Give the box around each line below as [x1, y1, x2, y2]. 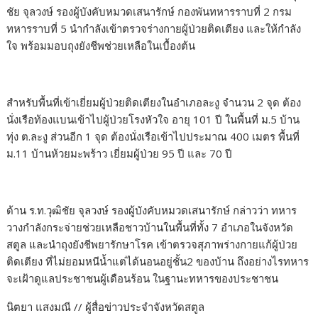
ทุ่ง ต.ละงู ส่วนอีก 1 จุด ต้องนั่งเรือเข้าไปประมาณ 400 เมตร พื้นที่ [6, 129, 300, 144]
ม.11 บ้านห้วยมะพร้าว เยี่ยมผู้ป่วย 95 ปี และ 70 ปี [6, 146, 233, 161]
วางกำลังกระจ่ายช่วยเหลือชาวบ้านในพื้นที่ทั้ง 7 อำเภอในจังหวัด [6, 220, 294, 235]
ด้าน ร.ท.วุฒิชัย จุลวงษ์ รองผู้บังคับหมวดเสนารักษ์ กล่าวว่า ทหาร [6, 203, 297, 218]
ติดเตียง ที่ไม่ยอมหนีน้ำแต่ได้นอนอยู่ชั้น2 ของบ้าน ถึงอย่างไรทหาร [6, 254, 309, 269]
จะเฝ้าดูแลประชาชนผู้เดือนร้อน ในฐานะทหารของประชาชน [6, 271, 279, 286]
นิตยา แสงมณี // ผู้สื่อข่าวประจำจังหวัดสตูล [6, 300, 205, 314]
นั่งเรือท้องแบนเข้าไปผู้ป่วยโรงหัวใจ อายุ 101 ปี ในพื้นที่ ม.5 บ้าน [6, 112, 300, 127]
